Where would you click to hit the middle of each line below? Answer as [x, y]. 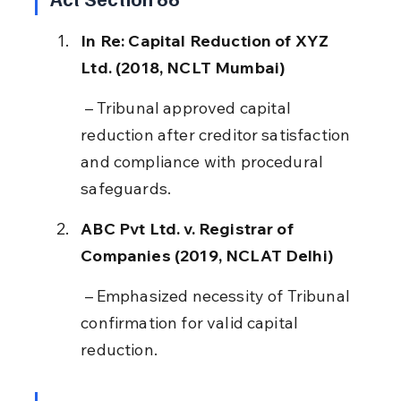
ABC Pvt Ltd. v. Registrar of [189, 228]
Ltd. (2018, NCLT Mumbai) [183, 67]
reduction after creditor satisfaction [218, 134]
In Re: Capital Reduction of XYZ [207, 40]
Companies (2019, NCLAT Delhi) [207, 255]
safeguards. [126, 188]
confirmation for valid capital [192, 322]
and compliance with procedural [204, 161]
